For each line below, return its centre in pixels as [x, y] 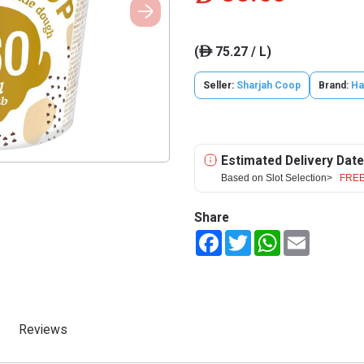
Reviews [43, 329]
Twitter [270, 236]
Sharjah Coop [269, 85]
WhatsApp [307, 236]
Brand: [334, 85]
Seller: [220, 85]
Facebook [247, 236]
